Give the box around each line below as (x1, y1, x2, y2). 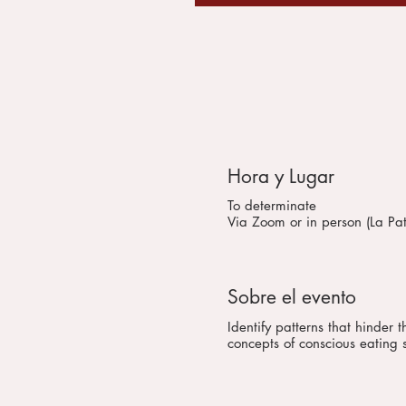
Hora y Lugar (227, 163, 334, 188)
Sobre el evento (227, 285, 356, 309)
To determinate (227, 197, 316, 214)
